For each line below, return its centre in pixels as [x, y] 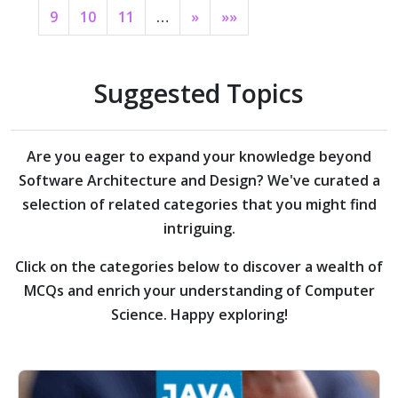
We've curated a [322, 180]
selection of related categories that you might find [199, 204]
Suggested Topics [199, 92]
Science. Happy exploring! [199, 314]
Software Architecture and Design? [141, 180]
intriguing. [199, 228]
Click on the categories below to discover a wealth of [199, 266]
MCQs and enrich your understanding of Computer [199, 290]
